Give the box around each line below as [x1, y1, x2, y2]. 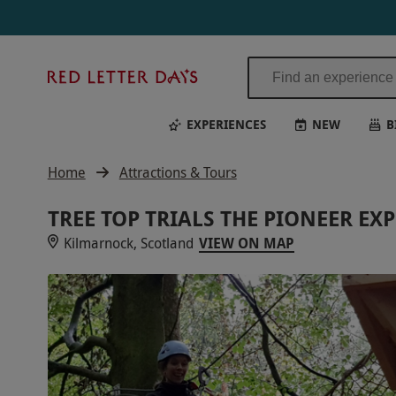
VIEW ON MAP [198, 233, 294, 253]
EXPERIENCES [186, 115, 266, 133]
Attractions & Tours [118, 163, 237, 182]
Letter [203, 86, 241, 106]
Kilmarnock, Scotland [63, 233, 194, 253]
